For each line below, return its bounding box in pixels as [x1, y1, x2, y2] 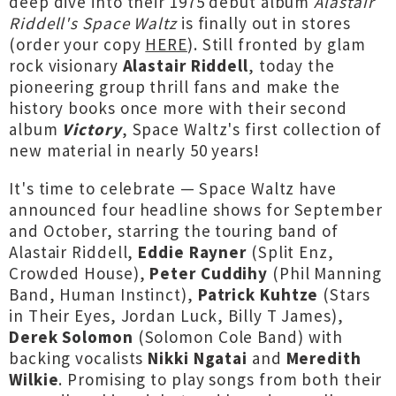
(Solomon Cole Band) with [137, 326, 344, 347]
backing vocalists [9, 347, 144, 369]
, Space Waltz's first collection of [121, 118, 383, 140]
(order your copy [9, 34, 146, 55]
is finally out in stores [176, 12, 351, 34]
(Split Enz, [250, 241, 334, 263]
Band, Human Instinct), [9, 284, 194, 305]
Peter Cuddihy [145, 263, 272, 284]
